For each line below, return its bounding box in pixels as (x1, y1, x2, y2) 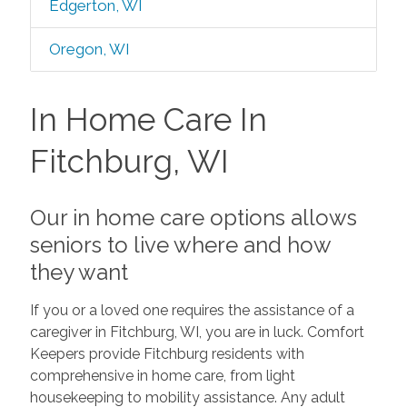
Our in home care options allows (29, 203, 357, 231)
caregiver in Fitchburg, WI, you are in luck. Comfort (29, 323, 364, 341)
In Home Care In (29, 101, 267, 138)
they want (29, 258, 128, 285)
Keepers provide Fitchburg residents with (29, 344, 304, 362)
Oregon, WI (48, 40, 130, 58)
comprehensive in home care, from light (29, 366, 295, 384)
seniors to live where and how (29, 231, 331, 258)
